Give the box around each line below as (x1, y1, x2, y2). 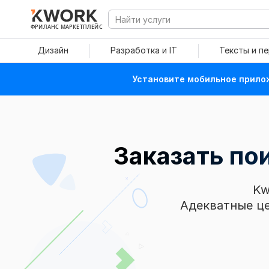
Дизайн (38, 45, 68, 55)
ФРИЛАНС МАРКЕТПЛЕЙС (31, 23, 103, 30)
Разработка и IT (110, 45, 177, 55)
